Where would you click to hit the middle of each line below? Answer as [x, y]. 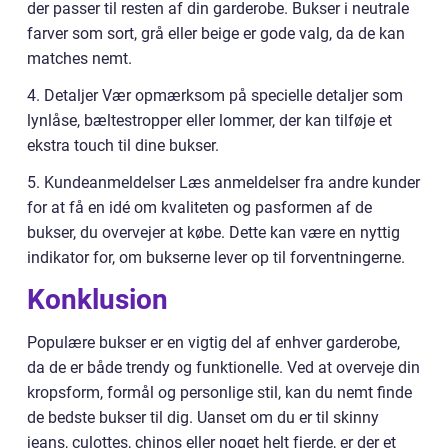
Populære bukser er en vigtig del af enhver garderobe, [213, 342]
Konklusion [97, 299]
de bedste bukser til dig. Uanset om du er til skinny [203, 417]
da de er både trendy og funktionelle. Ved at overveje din [223, 367]
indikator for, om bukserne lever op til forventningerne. [216, 257]
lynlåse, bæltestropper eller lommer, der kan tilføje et [209, 120]
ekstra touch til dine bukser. [123, 145]
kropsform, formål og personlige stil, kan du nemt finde [219, 392]
